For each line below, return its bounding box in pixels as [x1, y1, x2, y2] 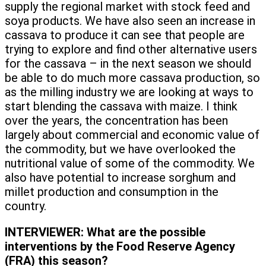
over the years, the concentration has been [5, 113, 228, 128]
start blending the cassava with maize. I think [5, 99, 237, 114]
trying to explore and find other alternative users [5, 42, 257, 57]
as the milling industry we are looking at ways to [5, 85, 254, 100]
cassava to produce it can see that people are [5, 28, 245, 43]
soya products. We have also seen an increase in [5, 14, 255, 28]
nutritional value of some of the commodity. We [5, 156, 255, 171]
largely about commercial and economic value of [5, 128, 259, 142]
